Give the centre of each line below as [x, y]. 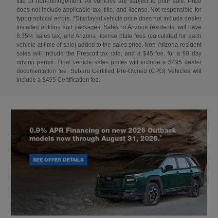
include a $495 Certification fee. [59, 80]
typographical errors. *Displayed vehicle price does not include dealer [109, 19]
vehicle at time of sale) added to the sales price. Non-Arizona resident [109, 45]
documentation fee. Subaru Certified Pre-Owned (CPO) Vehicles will [109, 71]
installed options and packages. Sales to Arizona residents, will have [109, 27]
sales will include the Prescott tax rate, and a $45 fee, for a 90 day [109, 54]
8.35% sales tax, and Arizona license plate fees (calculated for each [109, 36]
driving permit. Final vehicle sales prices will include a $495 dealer [109, 63]
